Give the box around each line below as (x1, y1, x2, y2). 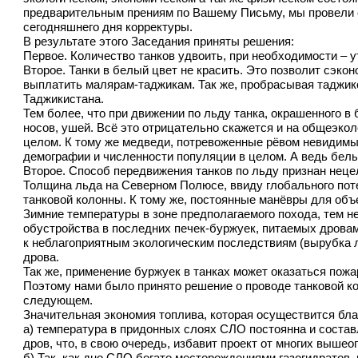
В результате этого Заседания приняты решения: (23, 35, 295, 49)
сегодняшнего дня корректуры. (23, 21, 193, 34)
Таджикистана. (23, 93, 105, 106)
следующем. (23, 294, 93, 308)
